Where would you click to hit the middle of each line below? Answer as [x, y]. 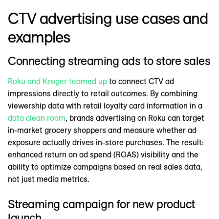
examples [39, 36]
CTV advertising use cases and [108, 18]
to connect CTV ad [141, 81]
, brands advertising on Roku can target [135, 118]
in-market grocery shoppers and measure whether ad [102, 130]
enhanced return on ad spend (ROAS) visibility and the [103, 154]
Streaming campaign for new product [101, 204]
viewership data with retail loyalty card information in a [105, 105]
